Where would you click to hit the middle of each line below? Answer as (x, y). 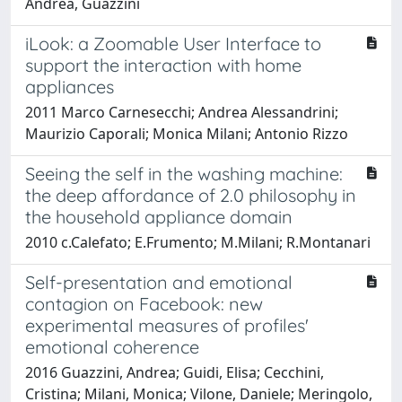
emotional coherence (112, 346)
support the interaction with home (163, 65)
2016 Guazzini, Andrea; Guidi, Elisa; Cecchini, (175, 372)
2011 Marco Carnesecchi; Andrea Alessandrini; (182, 112)
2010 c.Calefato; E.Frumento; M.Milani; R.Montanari (198, 242)
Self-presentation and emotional (159, 282)
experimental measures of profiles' (167, 325)
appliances (70, 86)
